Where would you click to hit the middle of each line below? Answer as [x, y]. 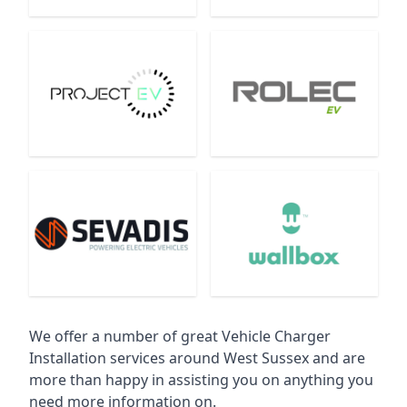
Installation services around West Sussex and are [197, 358]
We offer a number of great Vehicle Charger [180, 336]
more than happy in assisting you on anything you [201, 380]
